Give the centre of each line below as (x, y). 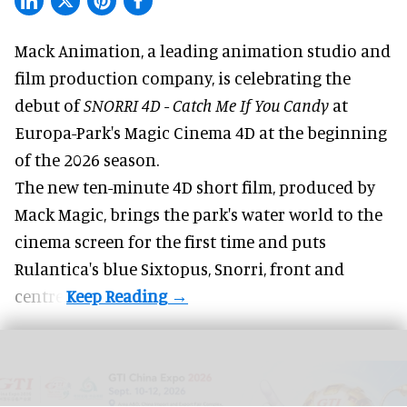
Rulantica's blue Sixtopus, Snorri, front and (179, 268)
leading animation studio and (275, 50)
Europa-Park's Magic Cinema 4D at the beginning (201, 132)
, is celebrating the (281, 77)
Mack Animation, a (87, 50)
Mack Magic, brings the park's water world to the (199, 213)
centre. (40, 295)
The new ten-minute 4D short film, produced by (195, 186)
